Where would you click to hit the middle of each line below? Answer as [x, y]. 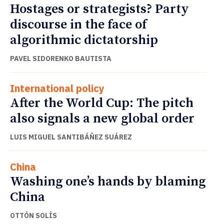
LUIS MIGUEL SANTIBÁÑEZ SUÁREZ [71, 137]
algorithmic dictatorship [84, 40]
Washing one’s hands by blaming [108, 181]
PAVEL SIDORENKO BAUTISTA [61, 58]
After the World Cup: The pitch [102, 103]
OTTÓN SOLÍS [33, 215]
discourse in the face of [78, 24]
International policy [57, 88]
